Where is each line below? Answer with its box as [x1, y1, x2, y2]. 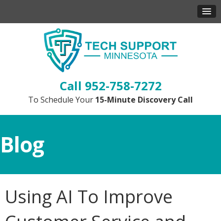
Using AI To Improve [5, 184, 173, 209]
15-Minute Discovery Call [95, 94, 193, 105]
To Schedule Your [28, 94, 95, 105]
